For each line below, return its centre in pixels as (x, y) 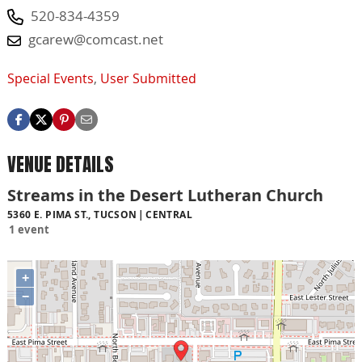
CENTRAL (169, 215)
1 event (29, 230)
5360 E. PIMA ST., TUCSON (72, 215)
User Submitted (148, 78)
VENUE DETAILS (61, 164)
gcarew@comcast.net (96, 39)
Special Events (51, 78)
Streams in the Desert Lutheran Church (165, 196)
